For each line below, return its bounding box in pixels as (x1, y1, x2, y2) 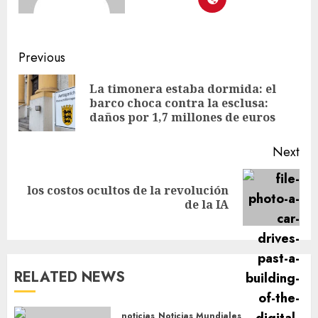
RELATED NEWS (14, 266, 125, 287)
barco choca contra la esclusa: (89, 94, 268, 111)
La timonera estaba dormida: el (89, 80, 276, 97)
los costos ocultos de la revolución (27, 182, 229, 198)
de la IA (185, 196, 229, 212)
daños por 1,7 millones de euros (89, 109, 275, 125)
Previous (18, 48, 65, 67)
